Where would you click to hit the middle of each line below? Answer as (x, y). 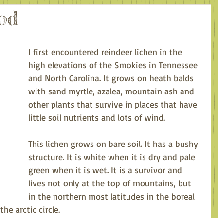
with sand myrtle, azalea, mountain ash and (112, 91)
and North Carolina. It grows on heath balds (112, 78)
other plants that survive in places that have (114, 104)
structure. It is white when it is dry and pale (113, 157)
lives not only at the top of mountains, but (111, 183)
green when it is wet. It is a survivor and (106, 170)
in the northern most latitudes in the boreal (113, 196)
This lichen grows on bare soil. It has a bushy (114, 144)
